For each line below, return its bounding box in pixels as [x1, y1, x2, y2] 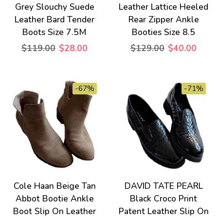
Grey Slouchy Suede [15, 1, 94, 13]
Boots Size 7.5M [22, 26, 87, 38]
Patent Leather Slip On [118, 205, 209, 217]
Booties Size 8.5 [132, 26, 195, 38]
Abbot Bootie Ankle [15, 193, 94, 204]
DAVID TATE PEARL [124, 180, 203, 192]
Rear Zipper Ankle [128, 14, 199, 25]
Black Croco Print [130, 193, 197, 204]
